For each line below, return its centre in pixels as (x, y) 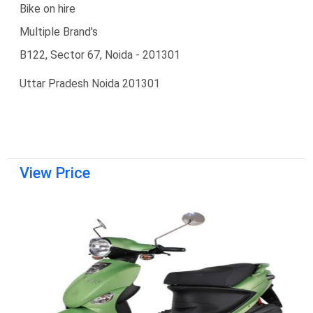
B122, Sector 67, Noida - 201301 (100, 54)
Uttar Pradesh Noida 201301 (90, 83)
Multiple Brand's (59, 31)
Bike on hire (48, 8)
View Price (55, 173)
